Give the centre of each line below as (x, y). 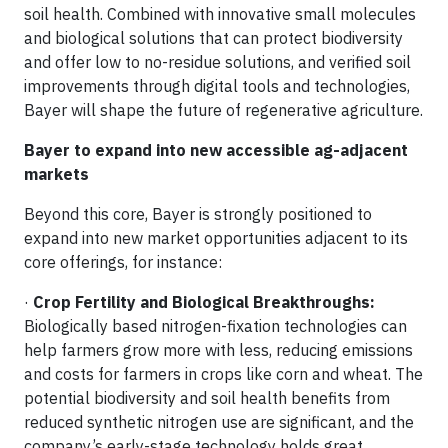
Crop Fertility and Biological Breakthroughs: (204, 301)
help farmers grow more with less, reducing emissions (218, 349)
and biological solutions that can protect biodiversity (213, 37)
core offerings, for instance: (123, 261)
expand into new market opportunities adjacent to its (216, 237)
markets (56, 173)
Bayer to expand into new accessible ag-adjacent (216, 149)
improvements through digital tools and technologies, (217, 85)
